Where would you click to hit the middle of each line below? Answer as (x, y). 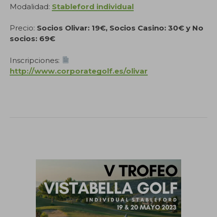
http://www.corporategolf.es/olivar (79, 71)
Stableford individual (93, 6)
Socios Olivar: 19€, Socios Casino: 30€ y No (120, 28)
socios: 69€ (32, 39)
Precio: (23, 28)
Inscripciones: (36, 60)
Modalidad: (31, 6)
